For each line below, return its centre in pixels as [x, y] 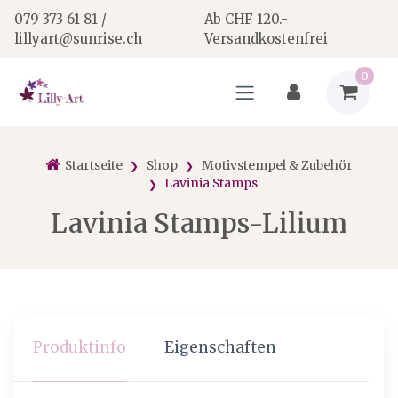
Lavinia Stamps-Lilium [199, 223]
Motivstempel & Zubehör [277, 165]
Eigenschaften [220, 348]
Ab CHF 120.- [247, 19]
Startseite [93, 165]
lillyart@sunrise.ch [78, 38]
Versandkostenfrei [267, 38]
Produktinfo [80, 348]
